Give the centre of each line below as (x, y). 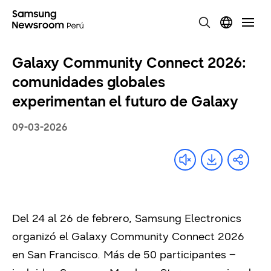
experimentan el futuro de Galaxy (126, 102)
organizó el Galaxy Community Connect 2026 (128, 237)
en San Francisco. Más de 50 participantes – (124, 255)
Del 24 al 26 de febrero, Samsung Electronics (127, 218)
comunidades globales (89, 82)
